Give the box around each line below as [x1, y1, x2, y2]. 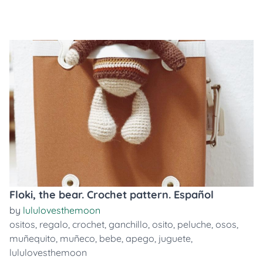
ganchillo [109, 218, 148, 230]
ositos [9, 218, 35, 230]
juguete [159, 232, 191, 244]
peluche [177, 218, 211, 230]
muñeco [60, 232, 95, 244]
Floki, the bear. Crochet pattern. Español [9, 188, 214, 201]
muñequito [9, 232, 56, 244]
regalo [39, 218, 68, 230]
